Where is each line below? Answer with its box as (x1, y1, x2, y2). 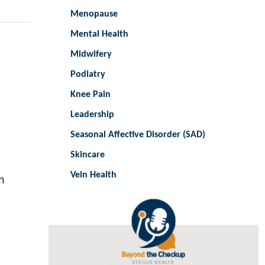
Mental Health (70, 29, 129, 39)
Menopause (70, 9, 118, 19)
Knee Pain (70, 89, 111, 99)
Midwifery (70, 49, 112, 59)
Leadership (70, 109, 115, 119)
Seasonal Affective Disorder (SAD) (70, 130, 206, 140)
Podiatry (70, 69, 106, 79)
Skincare (70, 150, 105, 160)
